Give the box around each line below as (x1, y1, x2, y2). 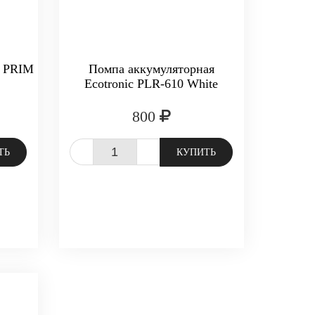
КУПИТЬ (176, 147, 216, 157)
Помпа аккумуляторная (88, 62, 214, 76)
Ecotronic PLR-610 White (84, 77, 219, 91)
